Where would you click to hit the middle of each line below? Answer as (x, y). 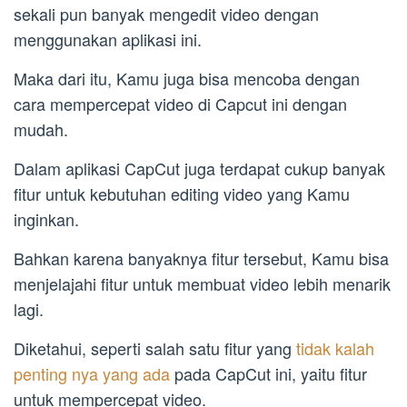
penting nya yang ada (92, 374)
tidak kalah (335, 348)
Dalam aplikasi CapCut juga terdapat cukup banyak (199, 169)
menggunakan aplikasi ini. (108, 40)
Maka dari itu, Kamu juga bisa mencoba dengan (187, 79)
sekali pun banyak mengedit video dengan (166, 14)
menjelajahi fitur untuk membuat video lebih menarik (202, 284)
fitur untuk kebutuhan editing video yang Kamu (182, 194)
